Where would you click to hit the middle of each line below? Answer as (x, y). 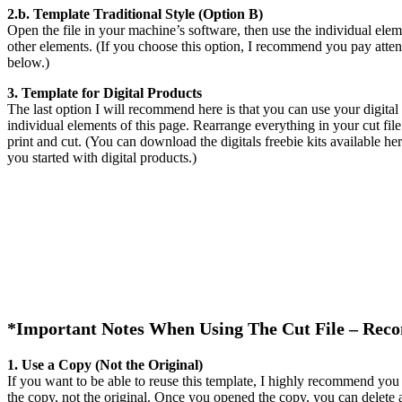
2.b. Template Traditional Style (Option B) (135, 13)
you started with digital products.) (102, 157)
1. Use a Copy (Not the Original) (105, 364)
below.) (28, 62)
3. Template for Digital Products (105, 92)
